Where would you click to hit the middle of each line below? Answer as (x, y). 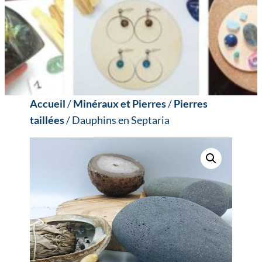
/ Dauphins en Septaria (117, 120)
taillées (47, 120)
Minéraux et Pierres (120, 104)
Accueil (48, 104)
